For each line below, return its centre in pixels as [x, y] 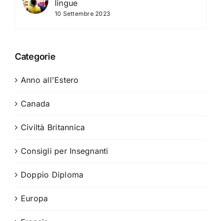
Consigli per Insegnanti [65, 151]
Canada [36, 104]
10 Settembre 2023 [83, 14]
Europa [35, 199]
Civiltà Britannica [53, 128]
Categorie [35, 57]
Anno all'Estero [50, 80]
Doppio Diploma [52, 175]
